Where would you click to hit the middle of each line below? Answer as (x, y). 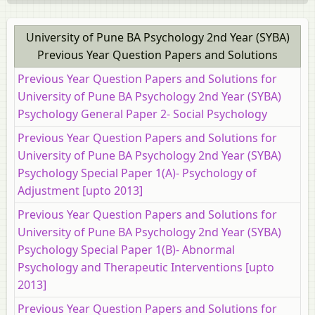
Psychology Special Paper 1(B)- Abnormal (126, 250)
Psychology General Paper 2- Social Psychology (142, 114)
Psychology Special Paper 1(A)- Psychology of (137, 173)
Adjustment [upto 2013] (80, 191)
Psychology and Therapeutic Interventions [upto (146, 268)
